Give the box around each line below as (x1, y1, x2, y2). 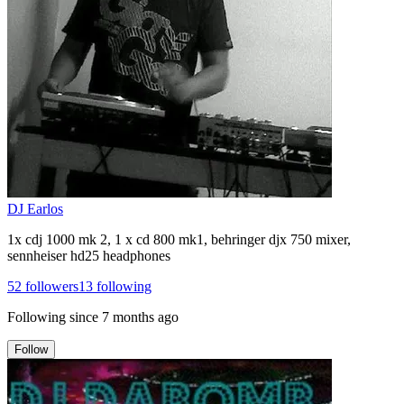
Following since (7, 308, 98, 325)
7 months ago (102, 308, 179, 325)
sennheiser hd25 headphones (7, 247, 170, 263)
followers (22, 278, 78, 294)
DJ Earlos (7, 200, 63, 216)
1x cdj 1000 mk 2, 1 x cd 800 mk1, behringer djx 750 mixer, (7, 231, 351, 247)
